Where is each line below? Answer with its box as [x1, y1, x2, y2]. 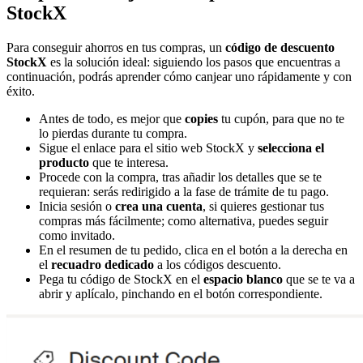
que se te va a [283, 271, 355, 286]
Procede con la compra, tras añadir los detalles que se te [39, 169, 322, 184]
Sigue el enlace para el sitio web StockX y [39, 140, 258, 155]
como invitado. [39, 228, 115, 242]
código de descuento [225, 40, 335, 54]
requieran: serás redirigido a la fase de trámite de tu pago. [39, 184, 329, 199]
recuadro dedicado [51, 257, 154, 271]
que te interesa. [89, 155, 169, 169]
